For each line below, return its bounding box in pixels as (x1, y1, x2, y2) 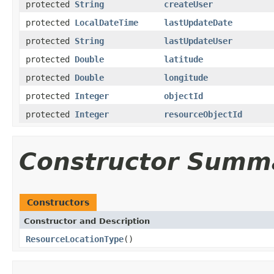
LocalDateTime (75, 17, 138, 28)
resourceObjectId (164, 109, 242, 119)
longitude (164, 72, 208, 83)
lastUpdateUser (164, 35, 232, 46)
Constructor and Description (24, 216, 150, 226)
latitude (164, 54, 203, 64)
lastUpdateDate (164, 17, 232, 28)
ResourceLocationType (26, 234, 124, 244)
